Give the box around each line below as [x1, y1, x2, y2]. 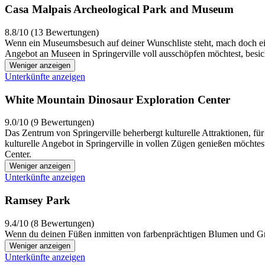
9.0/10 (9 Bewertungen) [5, 117, 94, 128]
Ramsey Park [5, 194, 70, 207]
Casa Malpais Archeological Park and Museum [5, 3, 234, 16]
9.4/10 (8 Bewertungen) [5, 218, 94, 228]
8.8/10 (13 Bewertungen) [5, 27, 99, 37]
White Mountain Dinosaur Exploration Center [5, 93, 230, 106]
